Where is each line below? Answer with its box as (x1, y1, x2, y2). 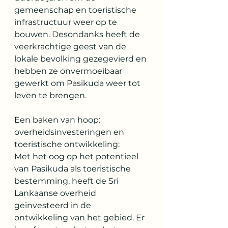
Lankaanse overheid (14, 188, 98, 198)
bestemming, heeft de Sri (14, 176, 121, 186)
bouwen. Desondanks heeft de (14, 30, 142, 39)
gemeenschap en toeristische (14, 5, 138, 15)
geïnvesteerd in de (14, 201, 93, 210)
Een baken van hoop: (14, 115, 102, 125)
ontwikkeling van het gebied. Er (14, 213, 147, 222)
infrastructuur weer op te (14, 17, 119, 27)
